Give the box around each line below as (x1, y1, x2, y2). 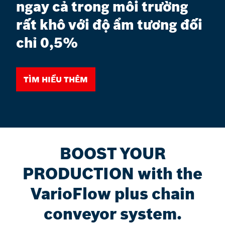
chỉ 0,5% (16, 34, 78, 52)
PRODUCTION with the (23, 164, 202, 184)
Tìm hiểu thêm (24, 74, 88, 85)
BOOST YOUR (59, 144, 166, 164)
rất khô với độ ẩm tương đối (16, 16, 202, 34)
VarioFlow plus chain (30, 184, 195, 204)
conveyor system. (43, 204, 182, 224)
